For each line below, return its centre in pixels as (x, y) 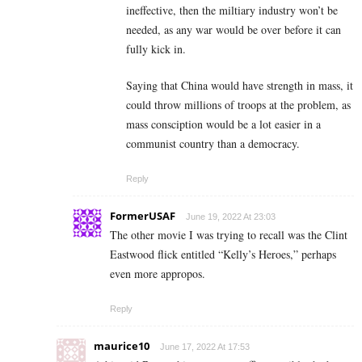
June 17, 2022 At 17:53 (205, 347)
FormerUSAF (143, 216)
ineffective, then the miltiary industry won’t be (232, 11)
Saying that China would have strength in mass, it (240, 86)
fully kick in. (156, 49)
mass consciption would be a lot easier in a (223, 124)
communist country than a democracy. (213, 144)
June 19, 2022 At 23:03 (231, 217)
